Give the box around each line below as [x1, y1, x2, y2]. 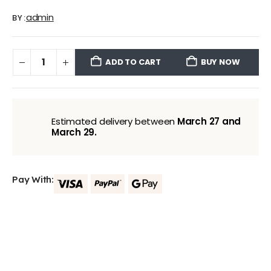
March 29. [51, 125, 97, 139]
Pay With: [12, 174, 54, 186]
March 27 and [177, 114, 241, 128]
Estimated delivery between [51, 114, 177, 128]
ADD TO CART [105, 56, 162, 68]
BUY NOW [200, 56, 240, 68]
